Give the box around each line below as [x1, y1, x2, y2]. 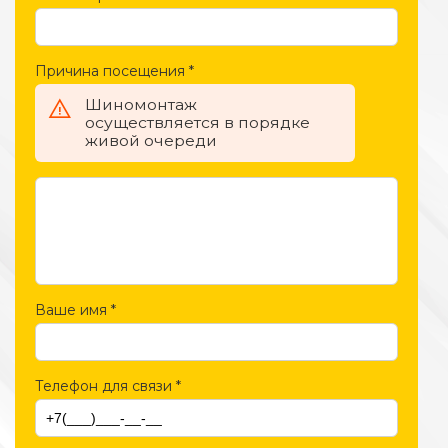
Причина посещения [35, 62, 185, 81]
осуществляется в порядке [85, 113, 310, 133]
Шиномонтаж [85, 95, 197, 115]
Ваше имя [35, 301, 107, 320]
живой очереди [85, 131, 217, 151]
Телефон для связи [35, 377, 172, 396]
